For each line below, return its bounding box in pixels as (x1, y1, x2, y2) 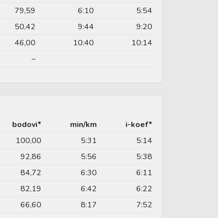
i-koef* (126, 119, 152, 130)
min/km (70, 119, 97, 130)
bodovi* (12, 119, 41, 130)
